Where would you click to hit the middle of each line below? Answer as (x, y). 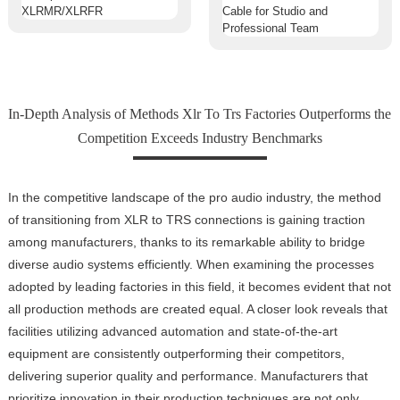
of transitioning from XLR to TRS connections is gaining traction (186, 219)
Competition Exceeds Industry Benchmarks (200, 137)
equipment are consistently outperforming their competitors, (176, 353)
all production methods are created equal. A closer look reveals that (197, 308)
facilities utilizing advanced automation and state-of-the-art (172, 331)
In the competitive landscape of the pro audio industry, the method (194, 197)
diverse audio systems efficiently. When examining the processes (191, 264)
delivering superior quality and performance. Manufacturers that (187, 375)
